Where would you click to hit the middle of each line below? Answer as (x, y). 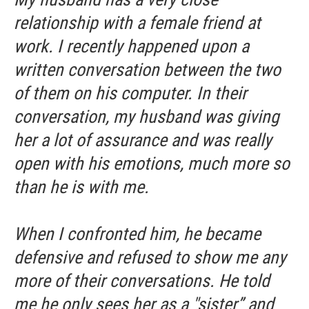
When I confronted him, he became (137, 234)
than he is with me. (83, 187)
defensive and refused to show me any (150, 257)
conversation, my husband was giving (147, 117)
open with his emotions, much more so (152, 163)
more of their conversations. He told (142, 281)
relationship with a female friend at (137, 23)
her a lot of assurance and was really (143, 140)
